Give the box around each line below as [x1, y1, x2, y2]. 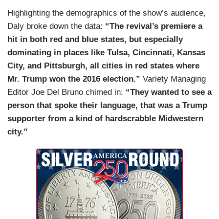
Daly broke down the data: [7, 22, 105, 31]
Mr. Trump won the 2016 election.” [7, 74, 140, 84]
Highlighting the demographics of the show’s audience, [7, 8, 206, 18]
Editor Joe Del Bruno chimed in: [7, 88, 126, 97]
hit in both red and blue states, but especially [7, 35, 183, 44]
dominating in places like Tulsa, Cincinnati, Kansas [7, 48, 205, 58]
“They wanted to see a [126, 88, 212, 97]
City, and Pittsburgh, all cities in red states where [7, 61, 199, 71]
